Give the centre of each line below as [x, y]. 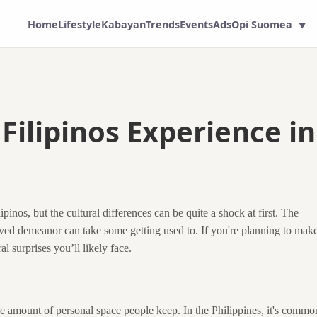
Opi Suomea [262, 24]
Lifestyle [80, 24]
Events [197, 24]
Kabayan [124, 24]
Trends [163, 24]
